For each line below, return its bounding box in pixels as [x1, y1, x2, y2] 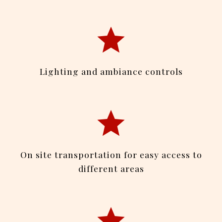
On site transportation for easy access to [20, 149, 202, 161]
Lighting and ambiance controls [39, 65, 183, 77]
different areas [78, 163, 144, 174]
